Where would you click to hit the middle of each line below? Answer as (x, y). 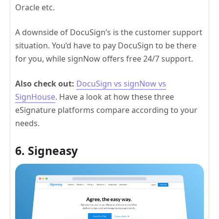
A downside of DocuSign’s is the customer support (109, 33)
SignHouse (35, 97)
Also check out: (45, 84)
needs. (27, 123)
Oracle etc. (35, 8)
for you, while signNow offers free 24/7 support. (104, 59)
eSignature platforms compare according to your (106, 110)
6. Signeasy (46, 151)
